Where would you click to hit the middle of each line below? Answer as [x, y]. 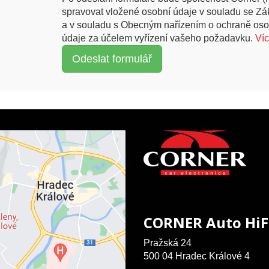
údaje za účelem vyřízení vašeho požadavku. [158, 38]
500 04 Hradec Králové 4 [197, 256]
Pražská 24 [168, 243]
